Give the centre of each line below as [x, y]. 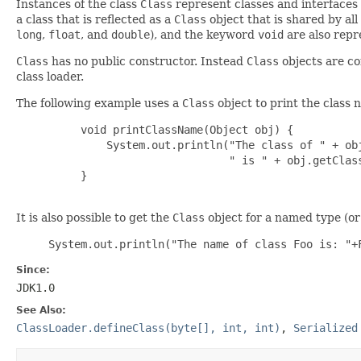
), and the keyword [204, 34]
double [131, 34]
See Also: [41, 310]
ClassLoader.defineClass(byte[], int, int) [148, 328]
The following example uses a [99, 103]
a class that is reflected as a [95, 19]
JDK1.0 [35, 287]
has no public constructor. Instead [147, 61]
